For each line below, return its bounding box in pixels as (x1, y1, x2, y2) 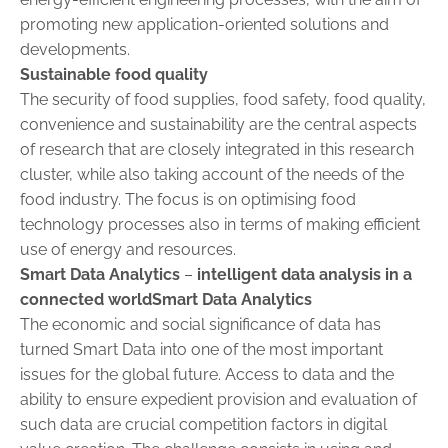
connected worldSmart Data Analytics (20, 289, 312, 309)
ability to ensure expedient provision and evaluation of (20, 389, 417, 409)
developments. (20, 39, 130, 59)
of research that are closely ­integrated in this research (20, 139, 414, 159)
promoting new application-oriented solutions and (20, 14, 389, 34)
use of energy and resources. (20, 239, 236, 259)
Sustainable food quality (20, 64, 208, 84)
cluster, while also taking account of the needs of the (20, 164, 404, 184)
